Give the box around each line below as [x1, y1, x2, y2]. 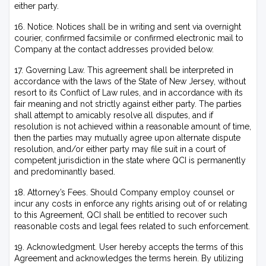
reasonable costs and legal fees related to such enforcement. [14, 221, 250, 231]
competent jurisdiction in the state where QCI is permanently [14, 156, 246, 165]
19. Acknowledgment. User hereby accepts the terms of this [14, 242, 243, 252]
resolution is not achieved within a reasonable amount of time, [14, 122, 251, 131]
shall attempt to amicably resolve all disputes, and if [14, 110, 213, 120]
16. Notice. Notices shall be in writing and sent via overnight [14, 22, 241, 31]
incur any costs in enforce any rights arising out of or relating [14, 199, 247, 208]
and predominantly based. [14, 167, 115, 176]
